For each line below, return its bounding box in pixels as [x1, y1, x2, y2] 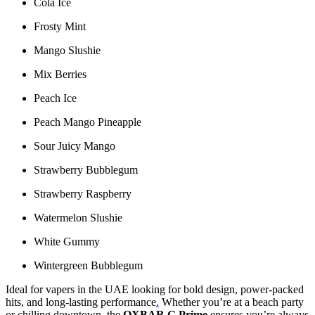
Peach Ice [34, 91, 77, 104]
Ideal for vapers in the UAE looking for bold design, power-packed [6, 283, 304, 295]
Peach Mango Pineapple [34, 115, 141, 128]
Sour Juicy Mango [34, 139, 115, 152]
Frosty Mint [34, 20, 86, 32]
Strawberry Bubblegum [34, 163, 138, 176]
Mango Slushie [34, 44, 101, 56]
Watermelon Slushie [34, 211, 122, 224]
